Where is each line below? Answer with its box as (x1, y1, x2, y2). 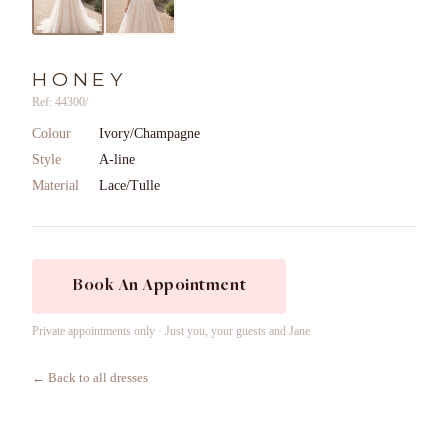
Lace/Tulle (99, 177, 160, 193)
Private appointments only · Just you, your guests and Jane (32, 323, 310, 338)
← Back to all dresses (32, 370, 148, 385)
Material (32, 177, 79, 193)
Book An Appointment (72, 276, 247, 295)
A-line (99, 151, 135, 167)
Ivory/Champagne (99, 125, 200, 141)
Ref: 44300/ (32, 94, 88, 109)
